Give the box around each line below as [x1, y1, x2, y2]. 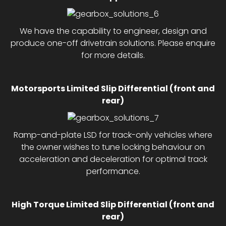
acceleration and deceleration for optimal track [19, 153, 207, 165]
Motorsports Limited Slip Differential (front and [11, 82, 215, 94]
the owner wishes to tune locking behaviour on [21, 141, 205, 153]
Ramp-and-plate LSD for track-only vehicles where [14, 129, 212, 141]
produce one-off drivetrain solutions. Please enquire [11, 37, 215, 49]
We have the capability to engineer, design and [19, 25, 207, 37]
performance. [86, 165, 140, 177]
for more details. [81, 49, 145, 61]
